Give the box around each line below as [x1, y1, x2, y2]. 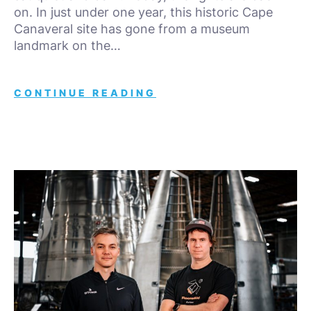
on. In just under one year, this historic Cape [14, 4, 273, 19]
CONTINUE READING [14, 86, 156, 99]
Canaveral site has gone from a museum [14, 21, 250, 36]
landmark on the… [14, 37, 121, 53]
